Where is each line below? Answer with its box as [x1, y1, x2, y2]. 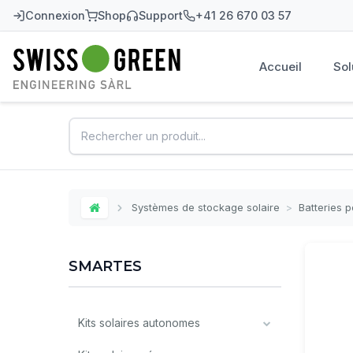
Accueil [259, 59, 303, 74]
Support [139, 9, 183, 22]
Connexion [25, 9, 85, 22]
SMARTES [69, 258, 142, 275]
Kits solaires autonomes [78, 316, 200, 329]
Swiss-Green [13, 63, 111, 83]
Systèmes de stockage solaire [132, 201, 280, 214]
